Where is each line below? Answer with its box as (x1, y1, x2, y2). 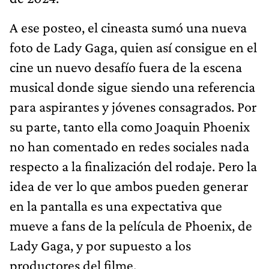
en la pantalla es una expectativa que (10, 197, 222, 214)
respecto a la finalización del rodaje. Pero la (10, 157, 257, 174)
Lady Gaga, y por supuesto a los (10, 237, 191, 253)
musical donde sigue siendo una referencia (10, 78, 255, 95)
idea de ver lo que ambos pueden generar (10, 177, 249, 194)
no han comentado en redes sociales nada (10, 138, 249, 154)
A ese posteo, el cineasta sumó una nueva (10, 19, 247, 35)
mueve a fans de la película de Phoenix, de (10, 217, 252, 234)
